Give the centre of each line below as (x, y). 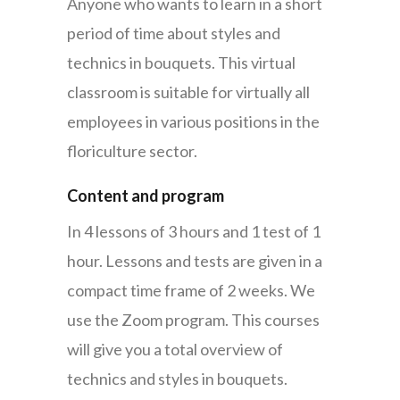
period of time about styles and (173, 33)
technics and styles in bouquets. (177, 379)
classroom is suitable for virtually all (188, 92)
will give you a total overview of (175, 350)
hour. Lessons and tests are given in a (194, 261)
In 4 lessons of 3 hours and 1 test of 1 (193, 232)
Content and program (145, 196)
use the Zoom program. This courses (193, 320)
